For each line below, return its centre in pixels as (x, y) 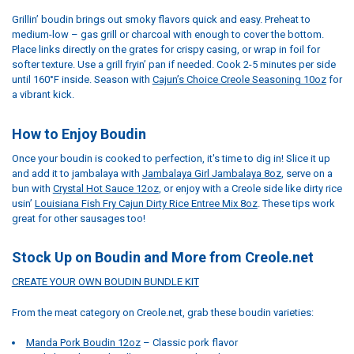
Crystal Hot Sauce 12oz (105, 188)
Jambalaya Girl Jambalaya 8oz (211, 173)
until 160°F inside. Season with (82, 80)
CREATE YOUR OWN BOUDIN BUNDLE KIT (105, 282)
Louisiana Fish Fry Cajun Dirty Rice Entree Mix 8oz (146, 203)
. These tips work (296, 203)
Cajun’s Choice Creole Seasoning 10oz (239, 80)
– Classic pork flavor (189, 343)
